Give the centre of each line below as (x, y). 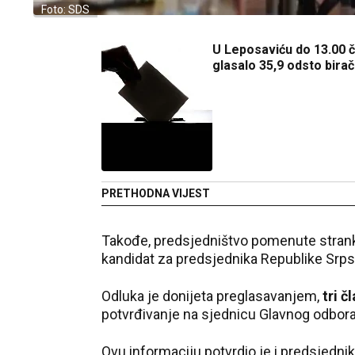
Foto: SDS (65, 10)
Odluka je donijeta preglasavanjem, (212, 296)
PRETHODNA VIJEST (156, 193)
